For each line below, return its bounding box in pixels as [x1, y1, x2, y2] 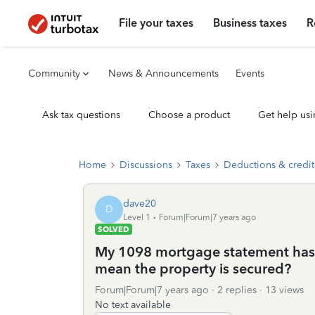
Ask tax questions [42, 109, 120, 121]
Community [28, 67, 80, 79]
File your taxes [119, 16, 194, 30]
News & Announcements [108, 67, 219, 79]
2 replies [217, 284, 257, 296]
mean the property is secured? [95, 260, 291, 277]
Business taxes [213, 16, 288, 30]
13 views [265, 284, 304, 296]
